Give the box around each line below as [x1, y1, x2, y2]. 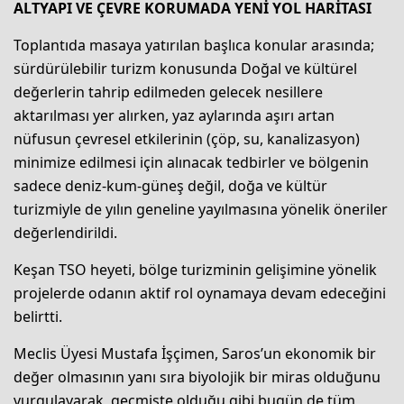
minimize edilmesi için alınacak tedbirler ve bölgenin [14, 152, 369, 173]
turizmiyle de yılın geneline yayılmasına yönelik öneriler [14, 199, 388, 220]
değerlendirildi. [14, 223, 117, 243]
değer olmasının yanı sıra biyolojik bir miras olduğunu [14, 367, 381, 388]
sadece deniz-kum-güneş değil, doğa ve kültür [14, 176, 327, 197]
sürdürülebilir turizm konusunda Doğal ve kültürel [14, 59, 357, 79]
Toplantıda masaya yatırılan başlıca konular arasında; [14, 35, 374, 56]
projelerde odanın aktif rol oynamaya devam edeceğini [14, 283, 386, 304]
